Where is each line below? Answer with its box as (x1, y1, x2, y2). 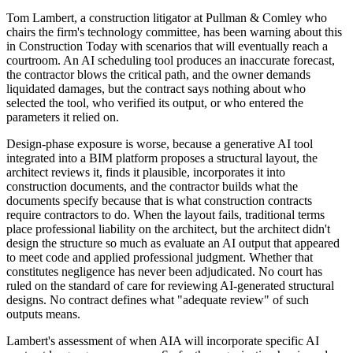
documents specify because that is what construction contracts (6, 194, 312, 208)
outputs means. (6, 307, 80, 321)
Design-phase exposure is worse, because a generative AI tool (6, 137, 313, 151)
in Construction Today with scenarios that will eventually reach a (6, 39, 328, 54)
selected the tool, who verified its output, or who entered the (6, 96, 303, 110)
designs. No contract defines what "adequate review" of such (6, 293, 309, 307)
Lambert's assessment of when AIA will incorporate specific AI (6, 334, 319, 348)
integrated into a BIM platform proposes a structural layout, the (6, 151, 318, 165)
